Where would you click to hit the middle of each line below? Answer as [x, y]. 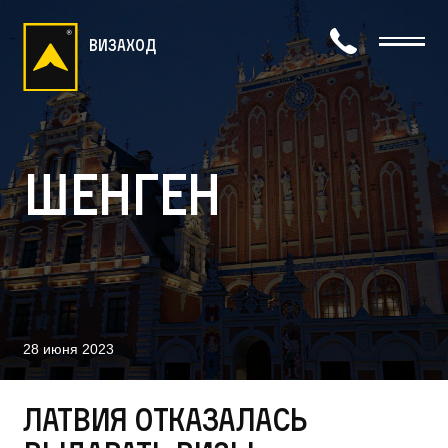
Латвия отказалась [165, 420]
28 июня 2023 [68, 350]
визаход [123, 45]
